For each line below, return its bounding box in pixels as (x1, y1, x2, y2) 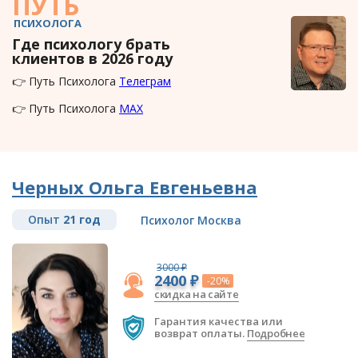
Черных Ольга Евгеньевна (12, 175, 257, 200)
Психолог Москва (141, 213, 241, 229)
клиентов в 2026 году (12, 49, 173, 69)
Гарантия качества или (154, 314, 283, 329)
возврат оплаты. (154, 326, 247, 341)
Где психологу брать (12, 34, 170, 54)
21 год (63, 212, 101, 228)
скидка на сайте (154, 286, 239, 301)
